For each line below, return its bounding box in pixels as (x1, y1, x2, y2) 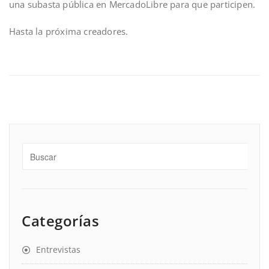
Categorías (22, 211, 99, 231)
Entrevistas (36, 244, 80, 255)
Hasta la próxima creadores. (9, 25, 128, 37)
